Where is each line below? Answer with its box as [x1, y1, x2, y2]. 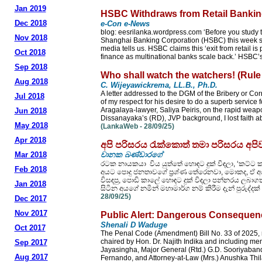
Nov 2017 [14, 209, 47, 218]
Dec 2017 [14, 194, 47, 203]
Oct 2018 [14, 48, 46, 57]
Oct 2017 [14, 223, 46, 232]
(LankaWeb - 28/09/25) [101, 122, 174, 130]
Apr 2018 [14, 136, 46, 144]
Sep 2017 [14, 238, 47, 247]
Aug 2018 [14, 77, 48, 86]
